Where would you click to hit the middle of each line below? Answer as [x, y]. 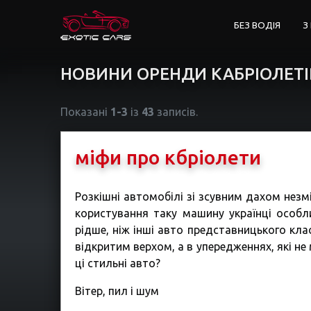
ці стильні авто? [118, 263]
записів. [176, 112]
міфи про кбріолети [168, 157]
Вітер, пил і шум [117, 291]
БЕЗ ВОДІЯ [257, 25]
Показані [85, 112]
